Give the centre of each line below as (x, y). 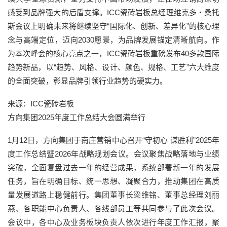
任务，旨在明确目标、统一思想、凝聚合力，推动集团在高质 (113, 181)
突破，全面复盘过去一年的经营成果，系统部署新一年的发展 (113, 167)
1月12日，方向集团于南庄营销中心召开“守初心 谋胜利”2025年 (113, 140)
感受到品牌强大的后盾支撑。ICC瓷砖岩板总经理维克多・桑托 (113, 12)
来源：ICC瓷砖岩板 (41, 103)
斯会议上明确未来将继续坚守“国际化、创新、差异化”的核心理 (113, 26)
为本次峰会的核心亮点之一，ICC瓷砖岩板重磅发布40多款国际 (113, 53)
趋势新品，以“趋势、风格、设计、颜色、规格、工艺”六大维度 (113, 67)
